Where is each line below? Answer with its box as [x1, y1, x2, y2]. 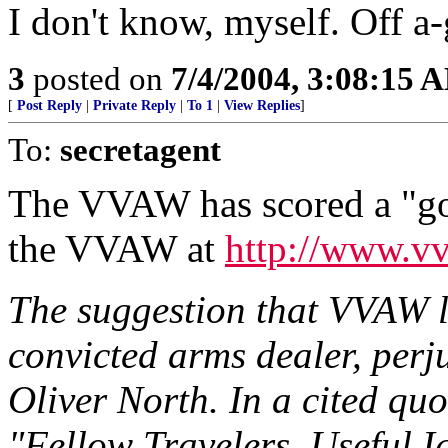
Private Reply [93, 98, 176, 113]
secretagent [60, 131, 221, 168]
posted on [25, 60, 171, 97]
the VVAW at [8, 227, 225, 270]
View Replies [224, 98, 300, 113]
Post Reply [17, 98, 82, 113]
